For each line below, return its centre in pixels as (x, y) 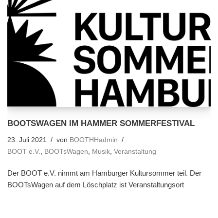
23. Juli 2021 (27, 140)
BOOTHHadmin (94, 140)
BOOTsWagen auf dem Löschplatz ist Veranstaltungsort (96, 184)
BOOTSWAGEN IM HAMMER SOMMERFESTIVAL (101, 123)
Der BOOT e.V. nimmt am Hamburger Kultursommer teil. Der (104, 173)
